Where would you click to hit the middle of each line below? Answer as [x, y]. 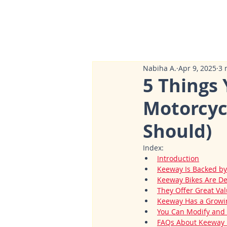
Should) [177, 131]
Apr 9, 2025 [197, 68]
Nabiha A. [160, 68]
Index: [153, 148]
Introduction [178, 158]
